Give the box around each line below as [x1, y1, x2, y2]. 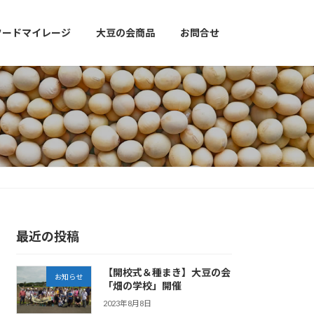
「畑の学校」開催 [102, 280, 182, 292]
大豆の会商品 [96, 27, 155, 39]
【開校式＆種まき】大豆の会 [102, 266, 231, 279]
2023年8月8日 [102, 298, 151, 308]
